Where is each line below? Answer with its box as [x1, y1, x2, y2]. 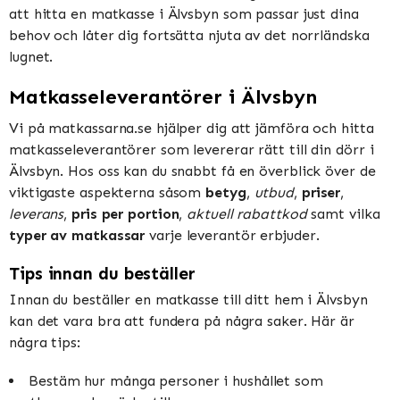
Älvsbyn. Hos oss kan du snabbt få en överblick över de [9, 162, 376, 179]
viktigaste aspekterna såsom [9, 183, 206, 201]
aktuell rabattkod [187, 204, 307, 222]
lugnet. [9, 48, 54, 66]
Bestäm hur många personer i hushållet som [29, 371, 323, 389]
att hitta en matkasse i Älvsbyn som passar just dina [9, 5, 359, 23]
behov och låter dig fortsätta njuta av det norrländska [9, 27, 370, 45]
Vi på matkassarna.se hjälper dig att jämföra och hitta [9, 119, 374, 137]
